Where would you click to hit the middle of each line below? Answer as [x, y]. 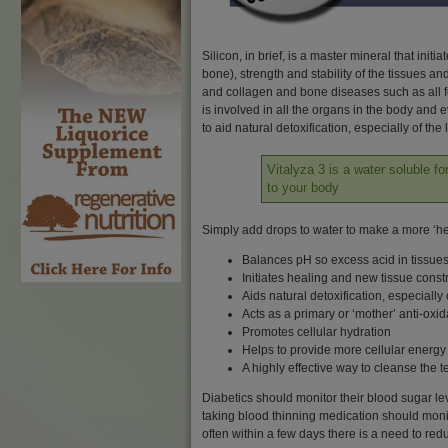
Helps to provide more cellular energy [344, 350]
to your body [302, 187]
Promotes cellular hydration [316, 332]
